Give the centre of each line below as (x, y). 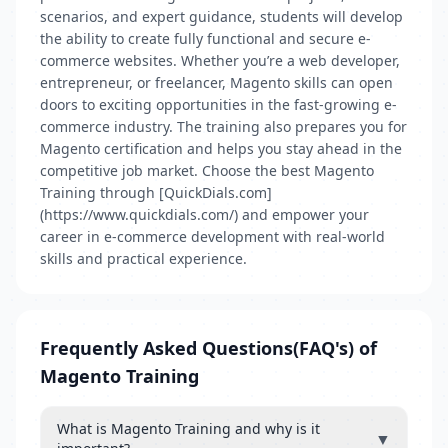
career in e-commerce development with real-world (212, 236)
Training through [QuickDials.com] (156, 192)
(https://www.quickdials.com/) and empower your (204, 214)
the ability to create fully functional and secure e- (205, 38)
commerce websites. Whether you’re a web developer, (220, 60)
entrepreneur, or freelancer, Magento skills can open (216, 82)
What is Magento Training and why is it (188, 428)
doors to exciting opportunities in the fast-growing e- (218, 104)
